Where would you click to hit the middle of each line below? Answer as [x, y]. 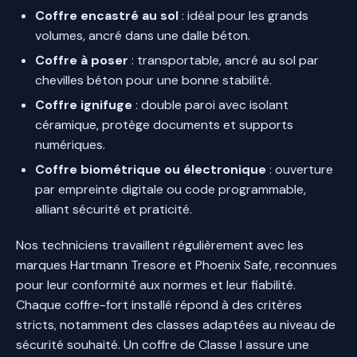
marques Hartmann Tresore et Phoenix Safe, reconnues [177, 265]
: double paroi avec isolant [210, 104]
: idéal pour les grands [243, 15]
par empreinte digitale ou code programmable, [171, 189]
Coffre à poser [82, 60]
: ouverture [300, 169]
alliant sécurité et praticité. [114, 209]
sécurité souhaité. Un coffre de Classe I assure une [163, 344]
